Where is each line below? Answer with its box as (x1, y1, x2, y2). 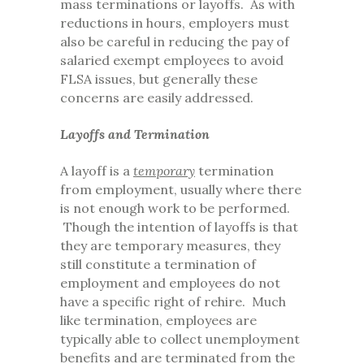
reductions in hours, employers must (60, 15, 289, 32)
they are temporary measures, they (60, 237, 280, 254)
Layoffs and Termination (60, 126, 210, 143)
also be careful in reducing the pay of (60, 33, 289, 50)
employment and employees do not (60, 275, 280, 292)
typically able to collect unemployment (60, 331, 300, 348)
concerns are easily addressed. (60, 89, 253, 106)
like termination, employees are (60, 312, 257, 329)
